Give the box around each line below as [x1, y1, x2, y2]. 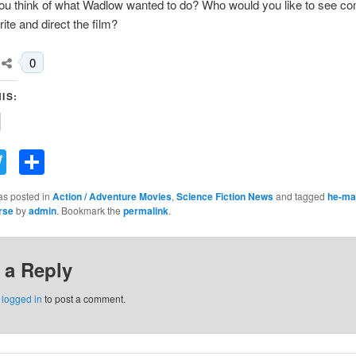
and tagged [273, 188, 327, 203]
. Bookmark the [56, 203, 123, 217]
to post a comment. [41, 291, 126, 305]
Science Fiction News [176, 188, 273, 203]
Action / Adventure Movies [52, 188, 172, 203]
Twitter [6, 143, 81, 180]
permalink [122, 203, 168, 218]
